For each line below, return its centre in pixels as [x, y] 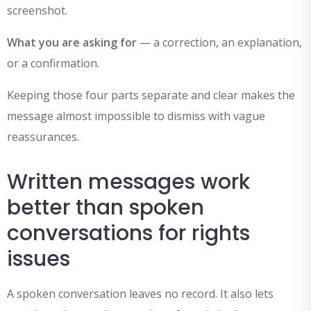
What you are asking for [72, 43]
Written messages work [128, 182]
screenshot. [37, 11]
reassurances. [43, 137]
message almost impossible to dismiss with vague [136, 116]
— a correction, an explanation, [219, 43]
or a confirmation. [53, 64]
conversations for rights [128, 234]
